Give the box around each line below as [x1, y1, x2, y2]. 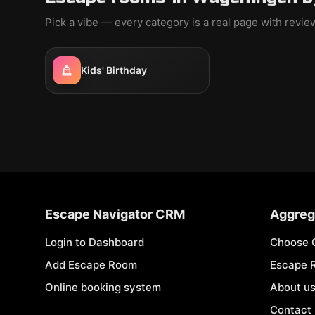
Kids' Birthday [81, 64, 147, 76]
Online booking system [45, 281, 161, 294]
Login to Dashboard [45, 236, 144, 249]
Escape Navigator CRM [45, 207, 185, 221]
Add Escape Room [45, 258, 137, 271]
